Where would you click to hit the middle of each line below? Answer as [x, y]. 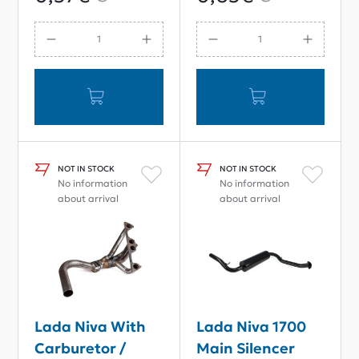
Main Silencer [245, 348]
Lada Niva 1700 [251, 326]
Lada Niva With [90, 326]
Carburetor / [80, 348]
